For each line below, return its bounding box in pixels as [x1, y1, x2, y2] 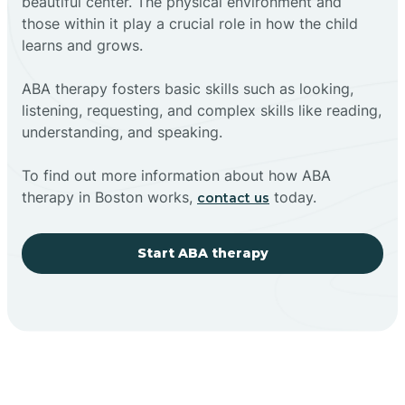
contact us [197, 189, 269, 206]
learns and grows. [22, 35, 143, 54]
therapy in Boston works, [22, 187, 197, 206]
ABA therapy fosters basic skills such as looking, [22, 79, 353, 98]
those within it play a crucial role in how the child [22, 14, 358, 33]
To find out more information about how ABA [22, 165, 331, 184]
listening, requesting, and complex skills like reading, [22, 100, 381, 119]
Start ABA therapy [137, 244, 268, 261]
